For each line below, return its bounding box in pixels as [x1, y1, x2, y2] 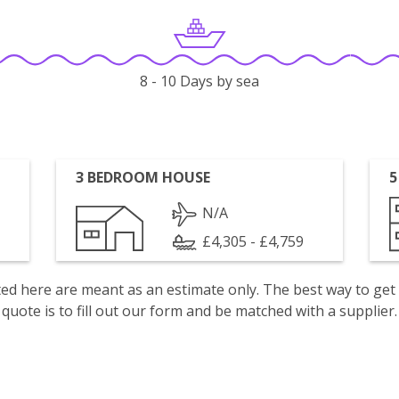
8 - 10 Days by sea [140, 71, 259, 92]
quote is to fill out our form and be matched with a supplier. [2, 301, 397, 321]
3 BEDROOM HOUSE [76, 167, 211, 187]
